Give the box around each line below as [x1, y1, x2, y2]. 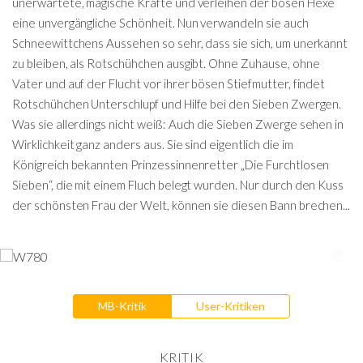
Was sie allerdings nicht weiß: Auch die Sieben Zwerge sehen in [12, 117, 344, 131]
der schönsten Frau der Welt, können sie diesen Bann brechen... [12, 198, 351, 212]
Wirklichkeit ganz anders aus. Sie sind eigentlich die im [12, 137, 293, 152]
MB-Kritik [98, 299, 147, 313]
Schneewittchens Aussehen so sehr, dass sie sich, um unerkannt [12, 36, 348, 50]
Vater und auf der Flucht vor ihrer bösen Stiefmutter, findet [12, 76, 326, 91]
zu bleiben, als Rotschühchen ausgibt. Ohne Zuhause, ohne [12, 56, 320, 70]
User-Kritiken [196, 299, 265, 313]
